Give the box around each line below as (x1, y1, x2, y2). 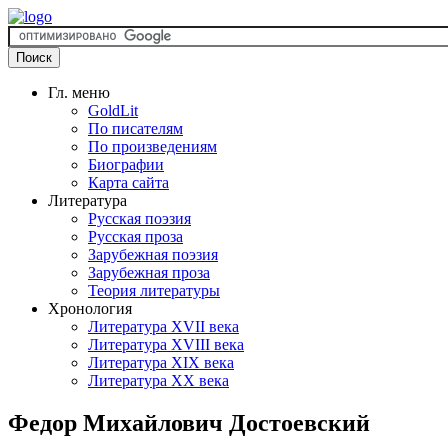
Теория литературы (88, 282, 220, 299)
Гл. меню (48, 84, 110, 101)
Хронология (48, 300, 132, 317)
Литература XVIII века (88, 336, 244, 353)
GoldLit (88, 102, 138, 119)
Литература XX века (88, 372, 229, 389)
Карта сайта (88, 174, 169, 191)
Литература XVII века (88, 318, 239, 335)
